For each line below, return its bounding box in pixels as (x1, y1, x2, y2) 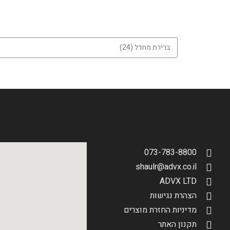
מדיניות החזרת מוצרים (124, 204, 197, 216)
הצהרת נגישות (150, 189, 197, 202)
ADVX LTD (160, 175, 197, 187)
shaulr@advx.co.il (136, 161, 197, 173)
